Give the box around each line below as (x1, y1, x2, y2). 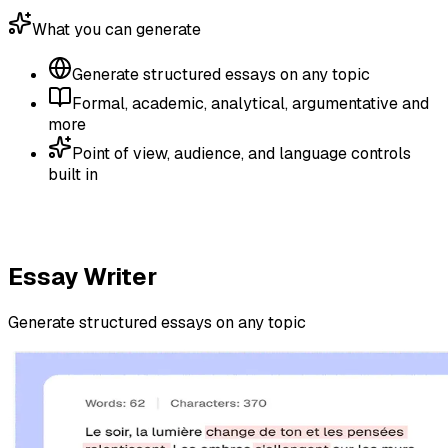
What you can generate (32, 18, 201, 40)
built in (48, 163, 98, 185)
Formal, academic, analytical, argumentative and (72, 92, 429, 114)
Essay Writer (8, 260, 157, 292)
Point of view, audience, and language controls (72, 142, 411, 164)
